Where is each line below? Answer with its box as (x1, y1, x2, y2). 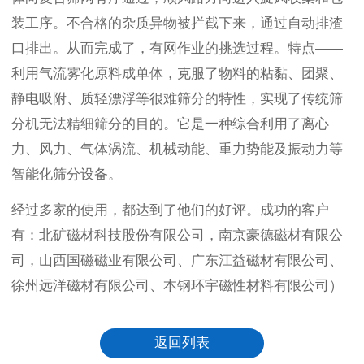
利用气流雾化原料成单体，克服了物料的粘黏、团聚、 (11, 65, 343, 81)
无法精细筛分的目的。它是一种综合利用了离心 (39, 115, 329, 132)
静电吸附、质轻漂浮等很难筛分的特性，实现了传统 (11, 90, 329, 106)
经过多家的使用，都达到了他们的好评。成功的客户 (11, 201, 329, 218)
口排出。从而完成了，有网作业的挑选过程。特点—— (11, 40, 343, 56)
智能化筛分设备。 (11, 166, 122, 182)
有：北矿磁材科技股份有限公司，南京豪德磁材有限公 (11, 227, 343, 243)
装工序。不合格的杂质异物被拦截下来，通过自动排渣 (11, 15, 343, 31)
